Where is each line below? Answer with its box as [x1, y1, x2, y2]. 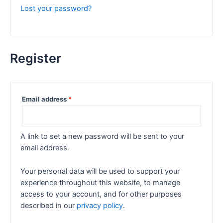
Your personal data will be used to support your [20, 166, 180, 176]
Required [71, 95, 100, 103]
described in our [20, 201, 77, 210]
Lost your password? [20, 3, 92, 13]
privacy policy [77, 201, 123, 210]
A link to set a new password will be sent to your [20, 132, 184, 141]
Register [10, 51, 61, 66]
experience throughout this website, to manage [20, 178, 180, 187]
